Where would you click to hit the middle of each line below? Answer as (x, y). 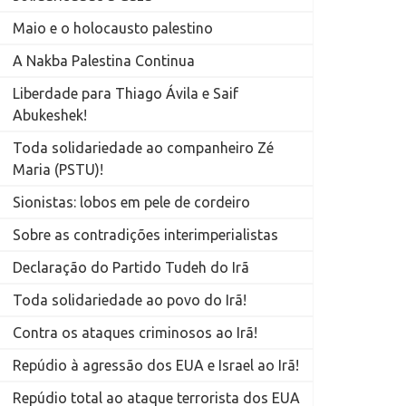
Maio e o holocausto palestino (112, 29)
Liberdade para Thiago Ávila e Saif (125, 94)
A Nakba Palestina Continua (103, 61)
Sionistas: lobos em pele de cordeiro (131, 203)
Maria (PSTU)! (58, 170)
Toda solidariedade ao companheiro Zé (143, 148)
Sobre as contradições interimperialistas (145, 235)
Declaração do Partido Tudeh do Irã (130, 268)
